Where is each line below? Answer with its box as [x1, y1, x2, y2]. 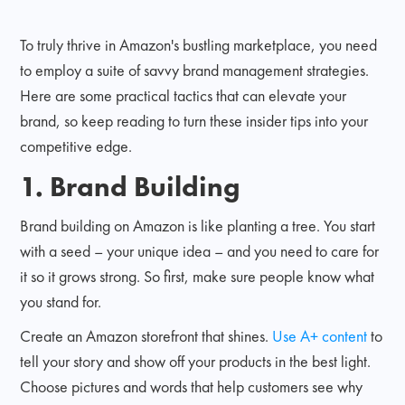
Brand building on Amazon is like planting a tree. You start [20, 214, 376, 236]
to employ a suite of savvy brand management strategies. [20, 59, 370, 80]
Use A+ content [272, 325, 368, 346]
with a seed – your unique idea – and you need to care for [20, 240, 380, 261]
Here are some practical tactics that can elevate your [20, 84, 347, 106]
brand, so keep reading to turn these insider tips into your [20, 109, 369, 131]
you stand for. [20, 290, 102, 312]
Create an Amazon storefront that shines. [20, 325, 273, 346]
